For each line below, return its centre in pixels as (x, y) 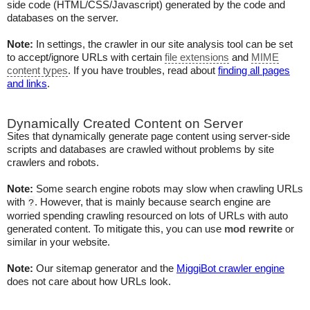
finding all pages (254, 71)
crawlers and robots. (53, 163)
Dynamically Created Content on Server (125, 124)
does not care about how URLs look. (89, 282)
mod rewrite (253, 229)
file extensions (197, 57)
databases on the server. (63, 18)
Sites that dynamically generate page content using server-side (148, 136)
